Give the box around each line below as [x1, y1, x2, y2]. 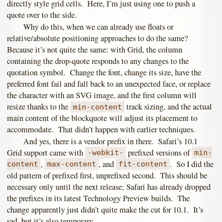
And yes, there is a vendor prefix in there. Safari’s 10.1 [23, 135, 198, 147]
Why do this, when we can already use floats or [23, 21, 173, 32]
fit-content [118, 160, 168, 169]
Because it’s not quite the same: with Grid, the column [7, 44, 182, 55]
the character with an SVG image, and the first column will [7, 89, 197, 101]
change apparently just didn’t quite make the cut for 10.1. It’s [7, 204, 203, 215]
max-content [47, 160, 97, 169]
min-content [73, 102, 122, 111]
